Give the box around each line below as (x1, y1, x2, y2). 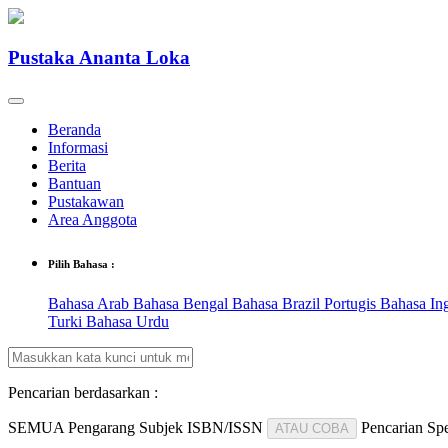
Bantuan (48, 175, 101, 193)
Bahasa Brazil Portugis (232, 295, 380, 313)
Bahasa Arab (48, 295, 133, 313)
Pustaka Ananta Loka (8, 46, 190, 68)
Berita (48, 157, 86, 175)
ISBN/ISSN (187, 419, 263, 437)
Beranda (48, 121, 101, 139)
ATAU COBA (275, 421, 349, 437)
